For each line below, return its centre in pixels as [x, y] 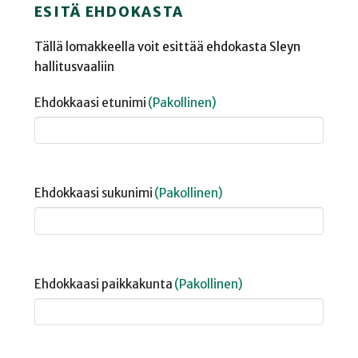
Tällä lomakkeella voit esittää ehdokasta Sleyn [167, 47]
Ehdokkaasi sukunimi [93, 193]
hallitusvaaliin [74, 67]
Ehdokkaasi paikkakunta [103, 284]
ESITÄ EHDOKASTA [109, 12]
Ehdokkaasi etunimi [90, 103]
